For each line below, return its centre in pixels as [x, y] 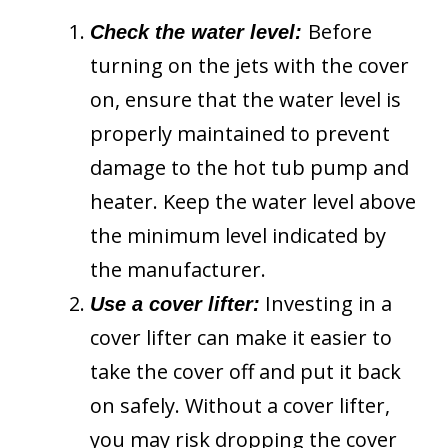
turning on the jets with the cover [249, 66]
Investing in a [326, 304]
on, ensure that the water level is [245, 100]
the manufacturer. [178, 270]
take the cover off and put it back [245, 372]
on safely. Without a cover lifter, [240, 406]
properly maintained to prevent [240, 134]
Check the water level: [196, 32]
